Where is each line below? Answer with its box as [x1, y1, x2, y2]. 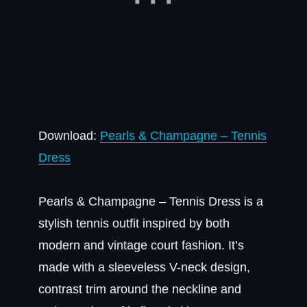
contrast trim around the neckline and [38, 282, 241, 296]
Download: [38, 129, 100, 143]
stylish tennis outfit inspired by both [38, 217, 230, 230]
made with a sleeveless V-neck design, [38, 260, 250, 274]
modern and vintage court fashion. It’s [38, 238, 244, 252]
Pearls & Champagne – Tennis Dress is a [38, 195, 263, 208]
